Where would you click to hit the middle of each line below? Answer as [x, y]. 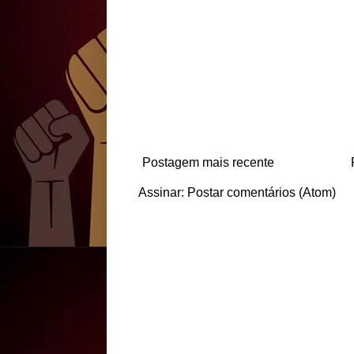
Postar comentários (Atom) [261, 192]
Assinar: [162, 192]
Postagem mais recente [208, 162]
